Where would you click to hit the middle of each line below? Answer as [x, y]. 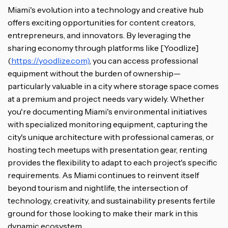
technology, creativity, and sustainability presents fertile [111, 200]
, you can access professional [144, 60]
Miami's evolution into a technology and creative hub [106, 9]
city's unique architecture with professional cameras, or [111, 137]
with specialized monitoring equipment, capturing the [108, 124]
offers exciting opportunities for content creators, [102, 22]
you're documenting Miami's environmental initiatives [107, 111]
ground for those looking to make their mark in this [103, 213]
